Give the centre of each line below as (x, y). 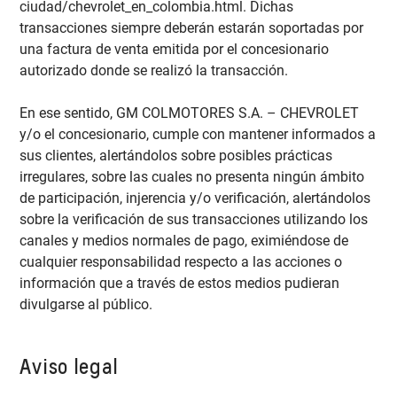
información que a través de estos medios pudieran (180, 284)
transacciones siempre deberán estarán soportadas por (192, 28)
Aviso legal (70, 366)
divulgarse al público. (86, 305)
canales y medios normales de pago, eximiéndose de (184, 241)
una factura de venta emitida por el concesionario (175, 50)
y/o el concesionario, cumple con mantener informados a (198, 135)
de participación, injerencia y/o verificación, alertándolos (195, 198)
